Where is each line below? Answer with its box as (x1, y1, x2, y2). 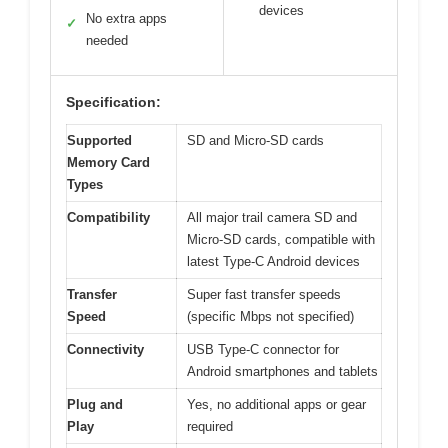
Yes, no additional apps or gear (187, 397, 366, 413)
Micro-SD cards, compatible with (187, 232, 375, 248)
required (187, 419, 233, 435)
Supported (67, 133, 132, 149)
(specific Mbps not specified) (187, 309, 354, 325)
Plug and (67, 397, 123, 413)
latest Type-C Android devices (187, 254, 360, 270)
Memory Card (67, 155, 150, 171)
